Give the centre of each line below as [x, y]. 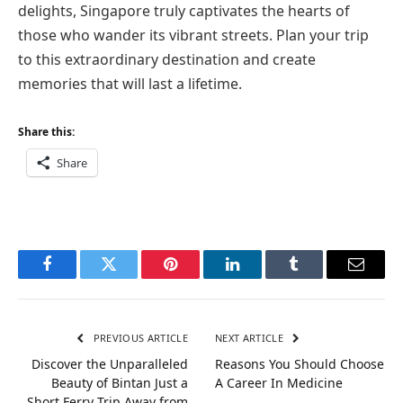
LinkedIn [260, 278]
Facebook [77, 278]
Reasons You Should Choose [300, 364]
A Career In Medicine [279, 383]
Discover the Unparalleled [110, 364]
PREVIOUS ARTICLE [139, 338]
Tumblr [317, 278]
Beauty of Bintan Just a [120, 383]
